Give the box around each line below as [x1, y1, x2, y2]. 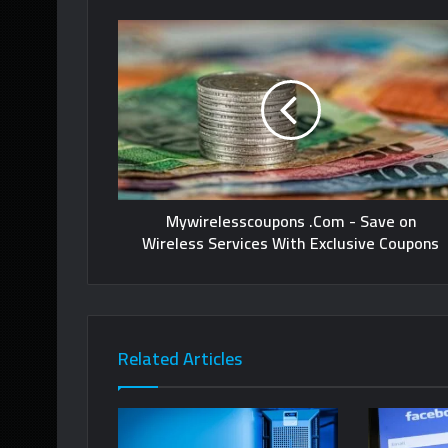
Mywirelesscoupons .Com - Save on [165, 206, 416, 237]
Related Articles [118, 342, 242, 376]
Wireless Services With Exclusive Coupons [142, 228, 439, 259]
